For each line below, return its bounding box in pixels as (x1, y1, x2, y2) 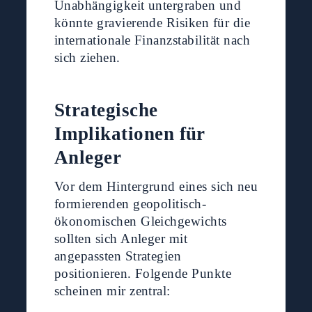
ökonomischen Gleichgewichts (54, 214, 227, 229)
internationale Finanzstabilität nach (54, 33, 251, 48)
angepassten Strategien (54, 249, 182, 264)
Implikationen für (54, 123, 205, 145)
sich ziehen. (54, 50, 120, 65)
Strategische (54, 100, 158, 121)
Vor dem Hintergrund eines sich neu (54, 179, 258, 194)
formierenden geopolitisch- (54, 196, 207, 212)
